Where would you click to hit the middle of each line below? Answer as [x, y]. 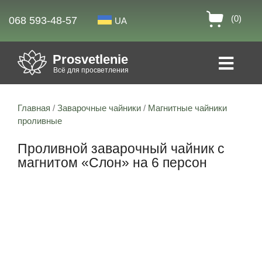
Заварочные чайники [99, 108]
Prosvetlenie [90, 59]
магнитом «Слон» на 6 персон [112, 163]
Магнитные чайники [187, 108]
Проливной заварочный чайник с [121, 149]
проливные [40, 121]
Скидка [49, 201]
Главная [34, 108]
